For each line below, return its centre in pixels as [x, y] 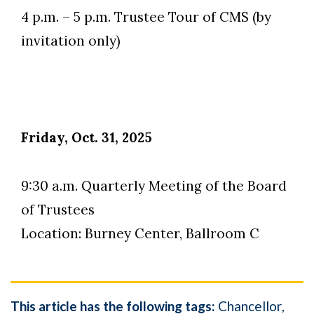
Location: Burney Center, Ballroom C [140, 233]
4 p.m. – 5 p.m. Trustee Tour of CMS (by [146, 17]
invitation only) [71, 41]
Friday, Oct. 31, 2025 [87, 137]
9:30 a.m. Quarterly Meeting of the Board [154, 186]
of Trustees [58, 210]
